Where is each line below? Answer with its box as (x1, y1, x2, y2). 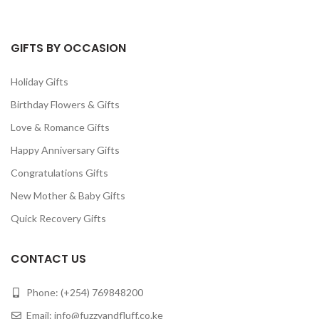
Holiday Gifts (11, 75, 68, 88)
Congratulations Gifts (11, 167, 108, 179)
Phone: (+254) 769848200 (24, 286, 143, 298)
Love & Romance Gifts (11, 121, 110, 133)
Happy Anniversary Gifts (11, 144, 120, 156)
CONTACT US (11, 251, 86, 267)
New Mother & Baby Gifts (11, 189, 125, 202)
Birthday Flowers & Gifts (11, 98, 120, 110)
